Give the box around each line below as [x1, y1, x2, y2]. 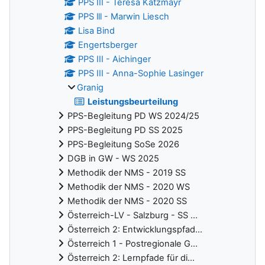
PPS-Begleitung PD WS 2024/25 [67, 111, 199, 122]
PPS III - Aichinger [78, 54, 151, 65]
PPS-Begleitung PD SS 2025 [67, 125, 183, 136]
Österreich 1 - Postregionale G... [67, 238, 198, 250]
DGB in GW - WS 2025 [67, 153, 159, 164]
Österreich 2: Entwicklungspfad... [67, 224, 202, 235]
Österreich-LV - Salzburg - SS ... [67, 210, 198, 221]
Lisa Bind [78, 25, 115, 37]
